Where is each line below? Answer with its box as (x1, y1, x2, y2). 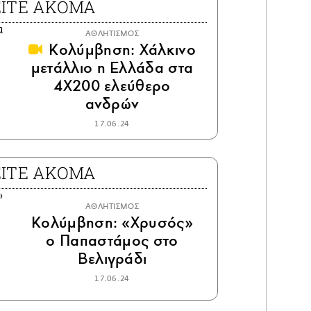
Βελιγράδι (77, 248, 147, 269)
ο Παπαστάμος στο (46, 230, 178, 251)
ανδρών (85, 94, 140, 115)
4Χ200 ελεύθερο (53, 76, 171, 96)
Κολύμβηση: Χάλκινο (44, 40, 196, 60)
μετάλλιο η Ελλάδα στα (31, 58, 194, 78)
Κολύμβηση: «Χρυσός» (31, 212, 194, 233)
